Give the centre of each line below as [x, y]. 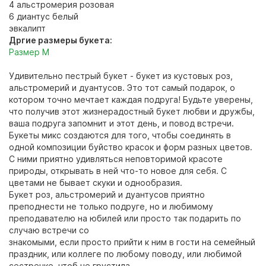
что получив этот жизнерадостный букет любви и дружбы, [132, 112]
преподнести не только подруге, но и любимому [111, 207]
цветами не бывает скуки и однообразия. [96, 183]
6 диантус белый [44, 17]
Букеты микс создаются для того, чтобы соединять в [120, 135]
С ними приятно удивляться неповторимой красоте [116, 159]
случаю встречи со [49, 230]
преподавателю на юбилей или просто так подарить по [125, 218]
